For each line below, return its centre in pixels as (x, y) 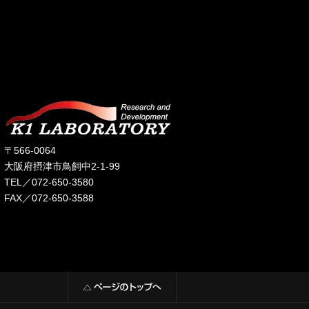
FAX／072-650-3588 (49, 198)
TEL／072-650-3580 (49, 182)
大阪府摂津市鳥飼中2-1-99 (62, 166)
